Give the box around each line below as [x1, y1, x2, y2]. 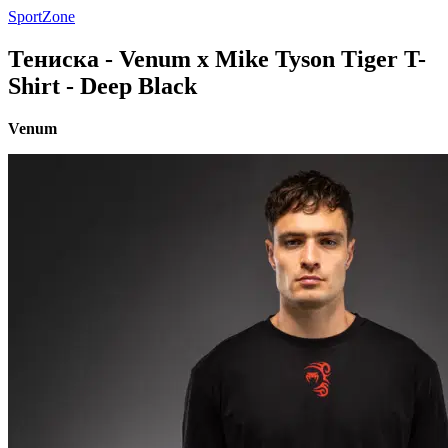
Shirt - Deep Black [8, 72, 197, 99]
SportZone [8, 8, 75, 25]
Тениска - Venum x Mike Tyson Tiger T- [8, 45, 426, 72]
